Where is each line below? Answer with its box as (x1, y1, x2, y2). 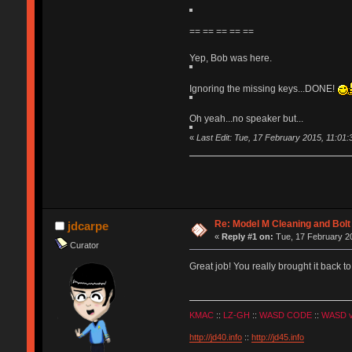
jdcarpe (68, 219, 109, 233)
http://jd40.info (189, 332, 242, 342)
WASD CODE (258, 310, 312, 320)
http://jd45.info (251, 332, 304, 342)
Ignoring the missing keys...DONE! (189, 82, 337, 94)
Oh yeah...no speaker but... (189, 112, 303, 124)
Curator (69, 240, 99, 250)
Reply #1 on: (222, 232, 274, 242)
